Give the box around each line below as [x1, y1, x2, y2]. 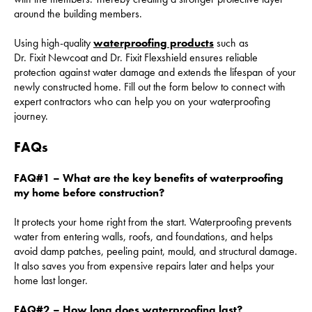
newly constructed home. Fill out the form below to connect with [14, 79, 286, 94]
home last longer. [14, 272, 88, 288]
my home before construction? [14, 185, 164, 200]
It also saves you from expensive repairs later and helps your [14, 258, 274, 273]
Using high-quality [14, 35, 93, 50]
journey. [14, 108, 48, 123]
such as [214, 35, 249, 50]
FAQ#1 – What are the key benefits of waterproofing [14, 170, 283, 185]
